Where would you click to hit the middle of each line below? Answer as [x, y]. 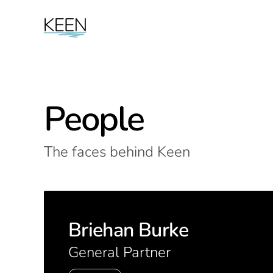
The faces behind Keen [117, 152]
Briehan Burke [129, 230]
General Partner [119, 252]
